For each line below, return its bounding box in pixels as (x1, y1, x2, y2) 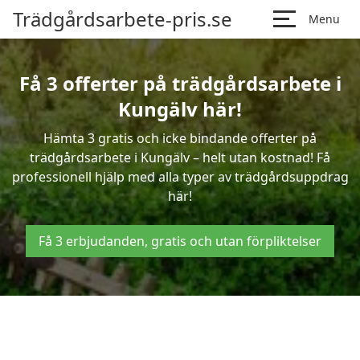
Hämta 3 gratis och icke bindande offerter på (43, 129, 317, 147)
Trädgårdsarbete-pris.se (13, 6, 232, 32)
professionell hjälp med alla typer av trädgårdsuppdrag (11, 168, 349, 186)
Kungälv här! (118, 96, 242, 122)
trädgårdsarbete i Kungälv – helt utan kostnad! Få (30, 149, 330, 166)
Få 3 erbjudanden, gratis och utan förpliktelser (39, 232, 321, 250)
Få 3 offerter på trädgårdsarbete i (18, 70, 342, 96)
